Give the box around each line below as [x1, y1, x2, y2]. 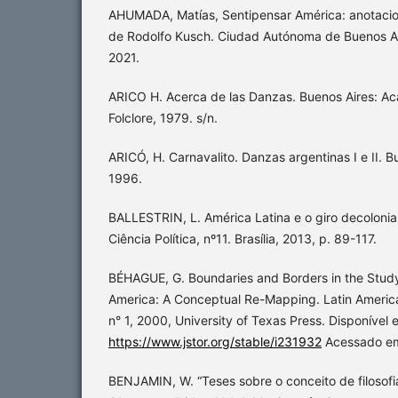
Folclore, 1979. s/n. [108, 109, 218, 125]
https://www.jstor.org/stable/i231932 [108, 333, 322, 349]
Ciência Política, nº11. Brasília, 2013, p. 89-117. [108, 230, 377, 246]
